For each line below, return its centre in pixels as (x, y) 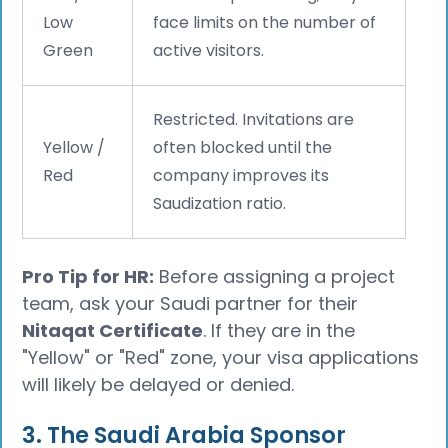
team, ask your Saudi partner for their (190, 303)
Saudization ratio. (220, 203)
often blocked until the (243, 147)
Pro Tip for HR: (88, 276)
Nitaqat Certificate (113, 330)
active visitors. (209, 50)
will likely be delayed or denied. (158, 384)
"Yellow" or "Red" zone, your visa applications (221, 357)
